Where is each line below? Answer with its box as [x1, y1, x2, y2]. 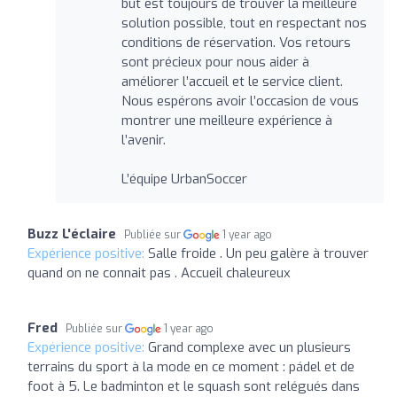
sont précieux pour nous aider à [121, 52, 309, 71]
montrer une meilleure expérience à [121, 111, 332, 129]
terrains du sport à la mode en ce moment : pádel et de [27, 357, 354, 376]
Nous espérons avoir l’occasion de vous [121, 91, 359, 110]
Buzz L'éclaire [27, 224, 116, 243]
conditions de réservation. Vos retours [121, 33, 351, 51]
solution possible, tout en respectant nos [121, 13, 367, 32]
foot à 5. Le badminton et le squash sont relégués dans [27, 377, 360, 395]
